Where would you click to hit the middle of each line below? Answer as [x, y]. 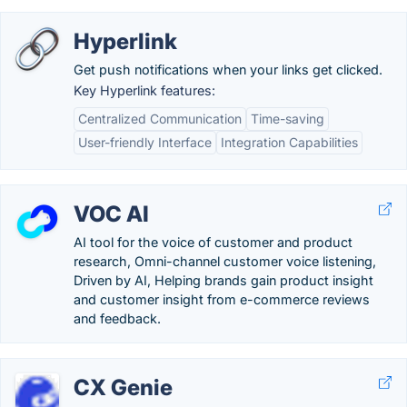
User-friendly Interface [145, 142]
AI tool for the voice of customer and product [213, 242]
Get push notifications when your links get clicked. [228, 69]
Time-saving [288, 119]
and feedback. [117, 318]
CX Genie [123, 387]
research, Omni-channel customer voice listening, [225, 261]
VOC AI [111, 214]
